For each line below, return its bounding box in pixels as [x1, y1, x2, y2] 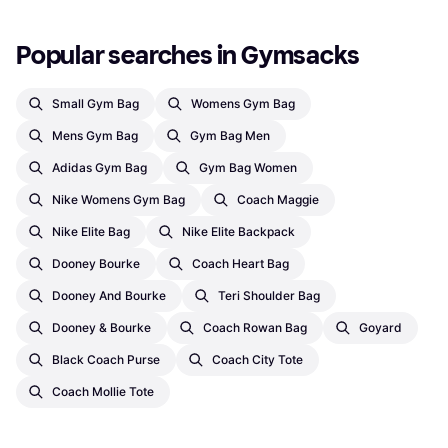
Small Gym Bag [52, 96, 139, 112]
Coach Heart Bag [192, 256, 289, 272]
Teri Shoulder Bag [218, 288, 320, 304]
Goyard [359, 320, 402, 336]
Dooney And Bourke [52, 288, 166, 304]
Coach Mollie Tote [52, 384, 154, 400]
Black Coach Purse [52, 352, 160, 368]
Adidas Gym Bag [52, 160, 147, 176]
